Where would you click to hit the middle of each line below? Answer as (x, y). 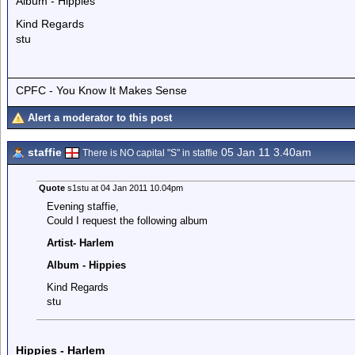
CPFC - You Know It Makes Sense (101, 90)
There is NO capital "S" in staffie (150, 153)
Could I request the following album (127, 221)
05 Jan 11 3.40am (265, 152)
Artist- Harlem (80, 243)
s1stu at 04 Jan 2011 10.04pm (124, 188)
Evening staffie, (82, 206)
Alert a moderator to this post (100, 118)
